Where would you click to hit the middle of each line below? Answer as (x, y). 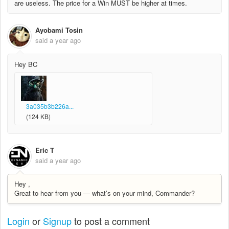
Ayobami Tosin (59, 30)
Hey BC (26, 64)
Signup (57, 221)
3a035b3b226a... (50, 106)
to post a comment (111, 221)
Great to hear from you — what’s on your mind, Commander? (105, 193)
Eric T (45, 150)
